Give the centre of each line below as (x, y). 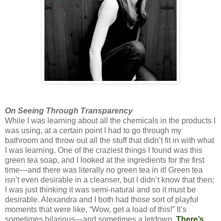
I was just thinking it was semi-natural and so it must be (100, 189)
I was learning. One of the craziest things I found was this (104, 150)
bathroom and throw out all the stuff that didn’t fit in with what (110, 140)
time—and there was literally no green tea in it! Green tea (104, 170)
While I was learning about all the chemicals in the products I (110, 120)
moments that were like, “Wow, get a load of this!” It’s (96, 209)
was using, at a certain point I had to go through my (93, 130)
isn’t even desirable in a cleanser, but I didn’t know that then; (110, 180)
